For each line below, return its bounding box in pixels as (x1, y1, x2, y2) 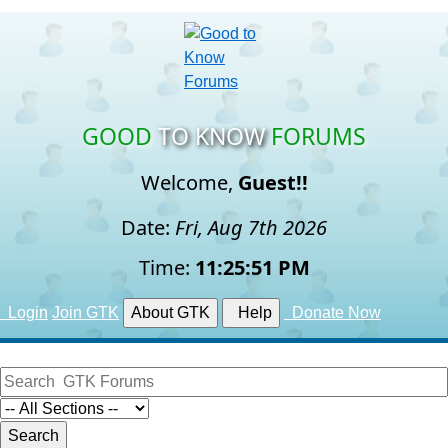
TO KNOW (158, 120, 265, 152)
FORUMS (271, 120, 366, 152)
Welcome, (140, 169, 238, 196)
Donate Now (284, 304, 381, 321)
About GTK (131, 304, 210, 321)
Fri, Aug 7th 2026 (175, 214, 327, 241)
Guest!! (237, 169, 308, 196)
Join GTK (52, 304, 119, 321)
